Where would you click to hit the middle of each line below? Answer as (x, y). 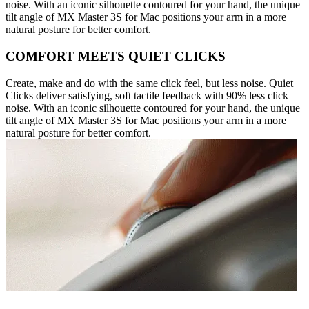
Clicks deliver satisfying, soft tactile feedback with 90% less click (147, 95)
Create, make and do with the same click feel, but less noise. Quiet (149, 83)
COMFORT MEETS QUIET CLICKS (116, 56)
